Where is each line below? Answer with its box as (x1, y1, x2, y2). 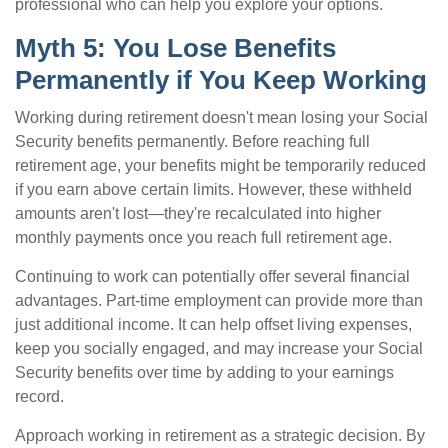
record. (15, 388, 64, 405)
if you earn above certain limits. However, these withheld (15, 181, 412, 198)
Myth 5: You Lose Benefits (15, 33, 336, 63)
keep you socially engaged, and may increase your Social (15, 340, 423, 357)
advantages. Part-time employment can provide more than (15, 292, 423, 309)
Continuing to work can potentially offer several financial (15, 268, 410, 285)
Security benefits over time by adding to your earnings (15, 364, 394, 381)
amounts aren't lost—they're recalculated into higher (15, 205, 381, 222)
